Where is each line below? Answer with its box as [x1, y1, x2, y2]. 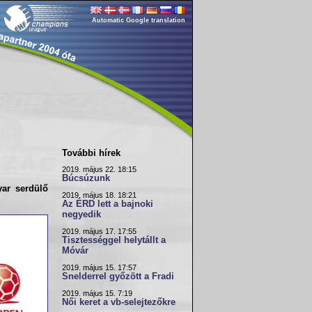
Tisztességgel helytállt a [62, 235, 166, 245]
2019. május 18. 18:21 [62, 191, 136, 199]
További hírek [62, 148, 120, 158]
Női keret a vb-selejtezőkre [62, 297, 175, 307]
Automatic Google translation [92, 17, 185, 24]
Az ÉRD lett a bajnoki [62, 199, 153, 209]
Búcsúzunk [62, 173, 110, 183]
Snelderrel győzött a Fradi [62, 272, 174, 281]
